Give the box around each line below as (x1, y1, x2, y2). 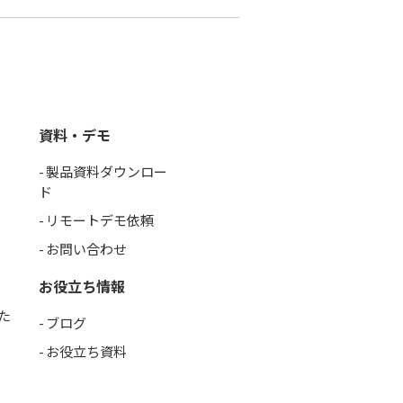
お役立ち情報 (39, 274, 125, 297)
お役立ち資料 (46, 341, 127, 361)
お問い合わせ (46, 238, 127, 258)
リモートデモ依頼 (46, 210, 154, 229)
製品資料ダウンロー (46, 161, 167, 181)
